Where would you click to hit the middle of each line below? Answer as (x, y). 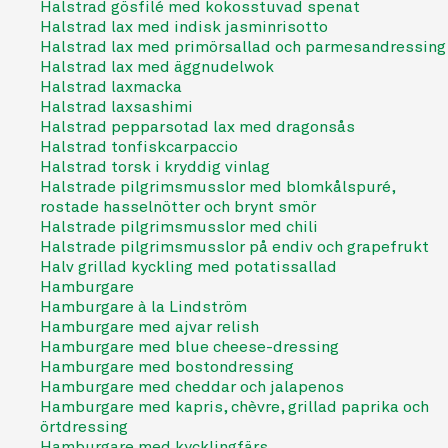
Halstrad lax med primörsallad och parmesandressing (243, 47)
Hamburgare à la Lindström (143, 307)
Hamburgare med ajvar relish (149, 327)
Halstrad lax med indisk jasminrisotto (184, 27)
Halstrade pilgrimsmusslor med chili (179, 227)
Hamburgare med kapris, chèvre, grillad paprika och (234, 407)
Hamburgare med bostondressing (167, 367)
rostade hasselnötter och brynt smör (178, 207)
